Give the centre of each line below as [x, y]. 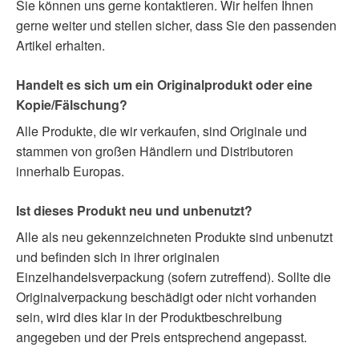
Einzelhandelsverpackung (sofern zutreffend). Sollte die [173, 276]
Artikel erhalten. [61, 45]
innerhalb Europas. [70, 171]
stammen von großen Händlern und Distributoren [155, 151]
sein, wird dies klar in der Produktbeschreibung [149, 317]
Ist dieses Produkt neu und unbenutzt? [134, 210]
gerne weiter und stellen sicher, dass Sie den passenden [176, 25]
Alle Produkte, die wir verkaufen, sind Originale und [161, 131]
